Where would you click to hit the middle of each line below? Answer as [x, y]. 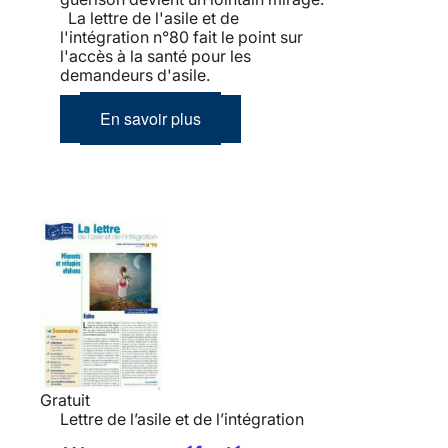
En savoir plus [150, 119]
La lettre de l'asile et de [149, 18]
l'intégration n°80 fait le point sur [181, 37]
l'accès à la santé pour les [155, 56]
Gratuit [65, 399]
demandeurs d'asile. [137, 75]
